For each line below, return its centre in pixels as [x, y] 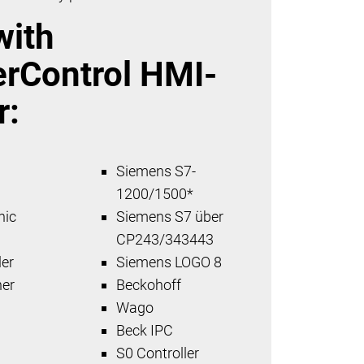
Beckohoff [149, 284]
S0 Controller [158, 353]
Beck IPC [145, 330]
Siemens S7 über [170, 216]
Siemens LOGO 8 [169, 262]
